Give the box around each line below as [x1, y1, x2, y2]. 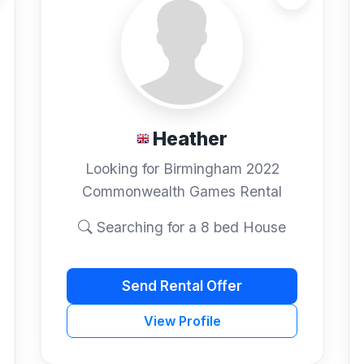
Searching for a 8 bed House [93, 219, 286, 236]
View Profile [143, 313, 221, 330]
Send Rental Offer [122, 277, 242, 294]
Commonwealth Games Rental [82, 183, 282, 201]
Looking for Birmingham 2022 [84, 160, 279, 178]
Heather [153, 127, 227, 150]
